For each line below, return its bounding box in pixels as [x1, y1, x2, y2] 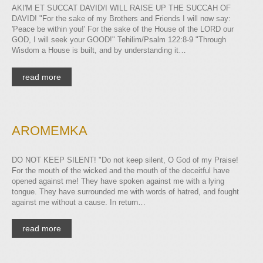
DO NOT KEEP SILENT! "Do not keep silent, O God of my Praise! [12, 155, 238, 164]
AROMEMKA [12, 123, 87, 138]
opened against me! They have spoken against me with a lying [12, 176, 224, 186]
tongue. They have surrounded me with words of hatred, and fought [12, 187, 239, 196]
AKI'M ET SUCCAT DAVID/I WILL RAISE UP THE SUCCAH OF [12, 4, 231, 12]
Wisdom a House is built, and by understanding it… [12, 46, 186, 55]
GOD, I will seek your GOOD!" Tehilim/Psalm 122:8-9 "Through [12, 35, 226, 44]
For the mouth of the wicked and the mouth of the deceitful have [12, 166, 230, 175]
